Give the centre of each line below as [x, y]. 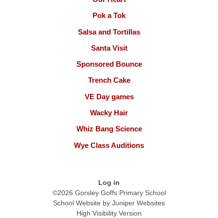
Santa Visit [109, 48]
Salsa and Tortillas [109, 32]
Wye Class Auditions [109, 145]
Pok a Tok [109, 16]
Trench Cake [109, 80]
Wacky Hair [109, 113]
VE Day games [109, 96]
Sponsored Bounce [109, 64]
